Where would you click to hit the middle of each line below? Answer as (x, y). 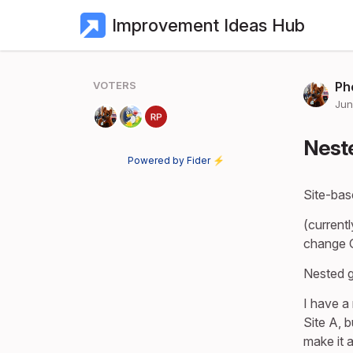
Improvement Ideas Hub (208, 25)
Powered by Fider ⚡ (176, 160)
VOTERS (115, 85)
